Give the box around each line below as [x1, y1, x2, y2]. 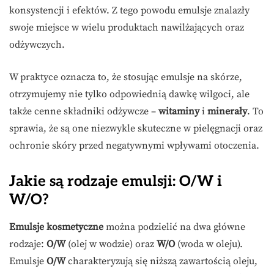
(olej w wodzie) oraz [65, 238, 157, 251]
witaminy [158, 105, 199, 118]
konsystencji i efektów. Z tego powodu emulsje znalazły [9, 4, 250, 17]
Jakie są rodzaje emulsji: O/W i [9, 172, 222, 191]
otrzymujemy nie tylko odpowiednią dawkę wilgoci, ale [9, 88, 250, 101]
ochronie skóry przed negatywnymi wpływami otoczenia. [9, 139, 259, 152]
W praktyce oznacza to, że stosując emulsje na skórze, [9, 71, 242, 84]
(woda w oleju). [175, 238, 243, 251]
